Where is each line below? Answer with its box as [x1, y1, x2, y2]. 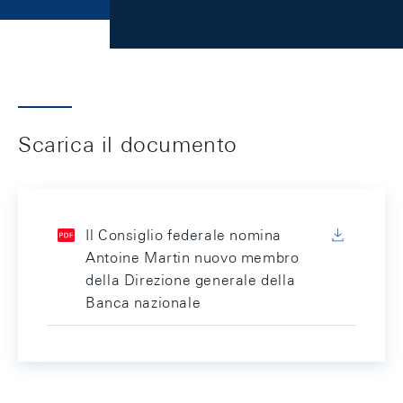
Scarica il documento [18, 131, 237, 157]
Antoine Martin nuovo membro [85, 249, 300, 266]
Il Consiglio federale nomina [85, 227, 282, 244]
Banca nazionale [85, 294, 201, 311]
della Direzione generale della [85, 272, 296, 289]
